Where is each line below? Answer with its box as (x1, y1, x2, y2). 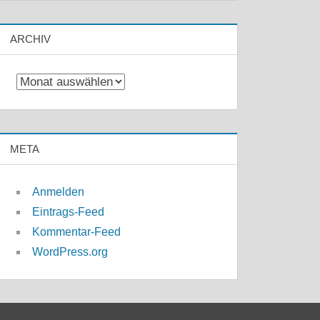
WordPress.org (32, 245, 109, 258)
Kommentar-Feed (32, 225, 121, 238)
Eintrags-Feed (32, 205, 105, 218)
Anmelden (32, 185, 85, 198)
